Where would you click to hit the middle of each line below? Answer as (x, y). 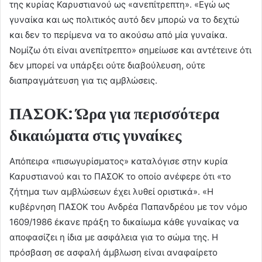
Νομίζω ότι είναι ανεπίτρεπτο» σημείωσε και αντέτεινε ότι (130, 50)
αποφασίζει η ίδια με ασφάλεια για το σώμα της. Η (114, 237)
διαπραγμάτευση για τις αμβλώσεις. (83, 80)
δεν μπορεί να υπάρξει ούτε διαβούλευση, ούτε (107, 65)
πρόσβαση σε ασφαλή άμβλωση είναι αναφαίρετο (113, 253)
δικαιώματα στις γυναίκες (95, 135)
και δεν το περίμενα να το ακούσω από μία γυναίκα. (118, 35)
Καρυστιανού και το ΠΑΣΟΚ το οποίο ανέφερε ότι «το (120, 177)
